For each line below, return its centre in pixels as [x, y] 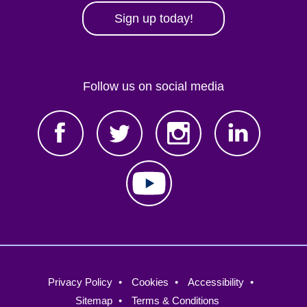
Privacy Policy [80, 282]
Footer [53, 281]
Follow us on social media [153, 86]
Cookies [150, 282]
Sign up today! [153, 18]
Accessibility [216, 282]
